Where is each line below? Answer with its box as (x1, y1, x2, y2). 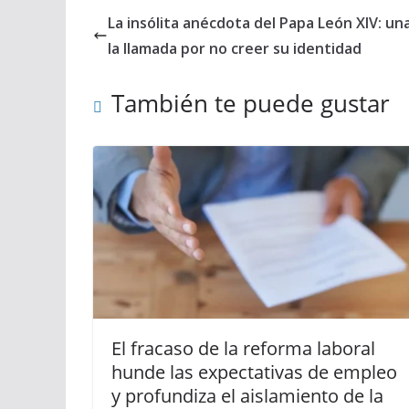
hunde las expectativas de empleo (111, 359, 397, 384)
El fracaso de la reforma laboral (111, 335, 375, 361)
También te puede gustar (111, 86, 390, 120)
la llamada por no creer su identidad (108, 37, 362, 58)
